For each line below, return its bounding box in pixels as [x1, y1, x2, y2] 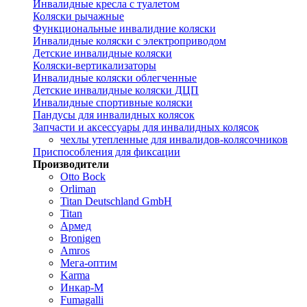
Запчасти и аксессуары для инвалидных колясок [33, 121, 259, 133]
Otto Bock [60, 171, 106, 182]
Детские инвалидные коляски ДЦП [33, 84, 199, 96]
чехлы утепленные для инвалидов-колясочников [60, 134, 288, 145]
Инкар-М [60, 282, 103, 293]
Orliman [60, 183, 96, 195]
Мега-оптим [60, 257, 117, 269]
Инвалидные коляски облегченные [33, 72, 197, 84]
